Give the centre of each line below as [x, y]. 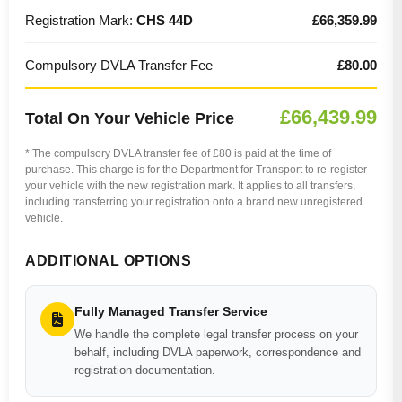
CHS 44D [165, 20]
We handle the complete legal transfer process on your [216, 334]
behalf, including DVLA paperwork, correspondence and [218, 352]
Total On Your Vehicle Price [130, 118]
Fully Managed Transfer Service [171, 311]
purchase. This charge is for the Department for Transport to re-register [196, 170]
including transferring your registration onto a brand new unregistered [194, 202]
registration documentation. [145, 370]
